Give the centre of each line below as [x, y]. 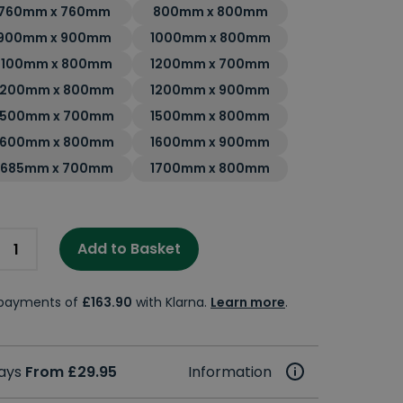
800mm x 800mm [210, 12]
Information [230, 372]
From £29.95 [71, 372]
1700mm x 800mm [210, 169]
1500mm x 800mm [210, 116]
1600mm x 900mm [210, 143]
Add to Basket [129, 249]
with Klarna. [171, 302]
